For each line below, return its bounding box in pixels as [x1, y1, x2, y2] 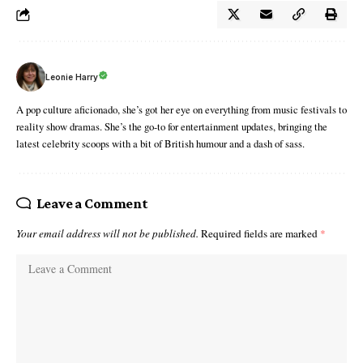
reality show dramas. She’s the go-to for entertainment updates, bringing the [16, 119, 327, 135]
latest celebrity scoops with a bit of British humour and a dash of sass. [16, 136, 305, 152]
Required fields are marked [201, 226, 320, 241]
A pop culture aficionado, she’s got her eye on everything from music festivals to [16, 102, 347, 117]
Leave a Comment [36, 195, 148, 212]
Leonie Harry [45, 71, 98, 82]
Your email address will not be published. [16, 226, 199, 241]
